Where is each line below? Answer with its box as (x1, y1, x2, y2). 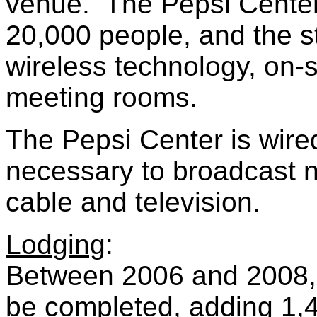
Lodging (6, 229, 105, 260)
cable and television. (6, 187, 260, 217)
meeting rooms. (6, 82, 197, 113)
